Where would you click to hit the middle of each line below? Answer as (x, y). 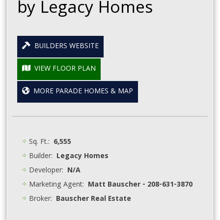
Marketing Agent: (59, 185)
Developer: (48, 171)
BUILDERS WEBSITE (65, 46)
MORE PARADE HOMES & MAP (82, 92)
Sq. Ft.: (41, 142)
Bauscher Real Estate (94, 199)
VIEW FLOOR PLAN (63, 69)
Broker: (43, 199)
